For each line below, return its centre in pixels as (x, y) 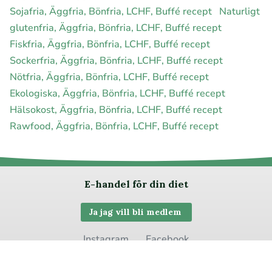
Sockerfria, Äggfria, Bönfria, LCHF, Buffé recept (117, 61)
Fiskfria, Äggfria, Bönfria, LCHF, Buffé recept (111, 45)
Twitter (192, 261)
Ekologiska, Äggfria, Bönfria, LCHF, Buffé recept (119, 94)
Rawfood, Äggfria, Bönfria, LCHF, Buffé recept (115, 127)
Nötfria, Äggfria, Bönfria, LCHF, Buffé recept (110, 77)
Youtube (140, 261)
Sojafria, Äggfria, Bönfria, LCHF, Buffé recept (112, 12)
